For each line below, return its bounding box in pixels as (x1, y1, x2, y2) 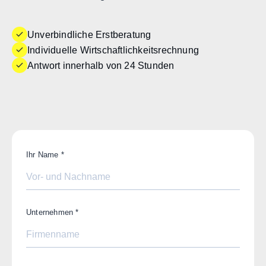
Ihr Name (26, 150, 61, 160)
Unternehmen (26, 208, 76, 217)
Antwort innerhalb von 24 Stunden (27, 60, 175, 71)
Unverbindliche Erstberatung (27, 29, 151, 40)
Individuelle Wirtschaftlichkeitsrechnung (27, 45, 199, 55)
